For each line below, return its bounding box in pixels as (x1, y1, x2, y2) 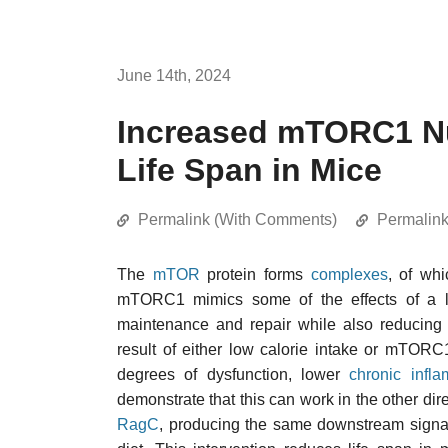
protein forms (199, 266, 311, 283)
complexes (310, 266, 388, 283)
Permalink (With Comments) (138, 211, 337, 228)
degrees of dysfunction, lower (117, 366, 350, 383)
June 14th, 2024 (117, 67, 231, 84)
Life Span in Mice (117, 152, 382, 188)
